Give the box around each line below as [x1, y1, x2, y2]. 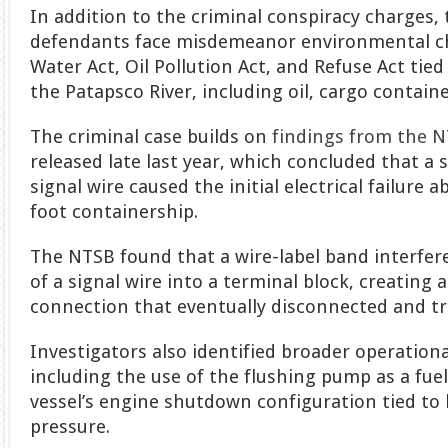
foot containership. [30, 200, 199, 222]
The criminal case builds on [30, 125, 273, 147]
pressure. [30, 415, 111, 437]
